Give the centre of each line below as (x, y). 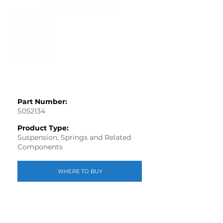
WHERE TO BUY (80, 171)
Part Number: (42, 102)
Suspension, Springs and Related (74, 137)
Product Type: (43, 128)
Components (40, 147)
